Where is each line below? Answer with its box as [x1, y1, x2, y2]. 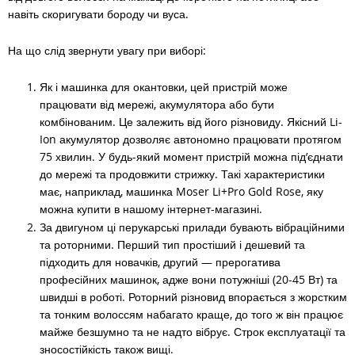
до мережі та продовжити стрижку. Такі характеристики [40, 166, 325, 181]
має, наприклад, [40, 183, 126, 199]
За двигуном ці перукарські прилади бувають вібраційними [40, 219, 345, 235]
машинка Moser [126, 183, 209, 199]
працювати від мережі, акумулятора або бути [40, 96, 274, 112]
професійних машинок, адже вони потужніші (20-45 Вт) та [40, 271, 338, 287]
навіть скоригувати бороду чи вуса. [8, 6, 192, 21]
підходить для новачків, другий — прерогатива [40, 254, 281, 269]
